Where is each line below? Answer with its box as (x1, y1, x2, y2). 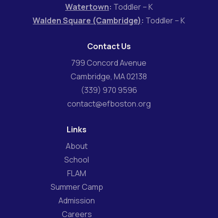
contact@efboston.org (67, 98, 151, 109)
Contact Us (87, 41, 131, 52)
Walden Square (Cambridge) (33, 15, 142, 26)
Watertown (65, 1, 109, 13)
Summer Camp (50, 182, 103, 193)
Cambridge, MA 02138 (71, 71, 147, 82)
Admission (58, 195, 95, 206)
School (64, 154, 90, 165)
